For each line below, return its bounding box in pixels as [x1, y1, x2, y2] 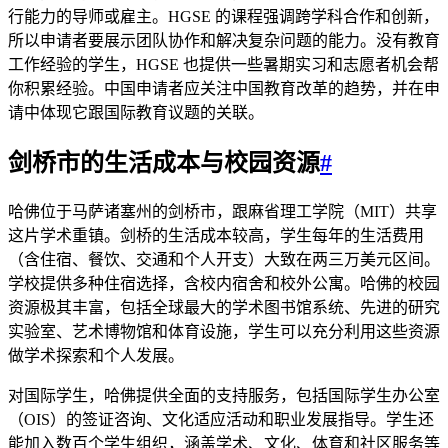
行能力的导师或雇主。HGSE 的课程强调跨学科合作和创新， [8, 8, 439, 26]
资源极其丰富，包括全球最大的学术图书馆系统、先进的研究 [8, 298, 440, 316]
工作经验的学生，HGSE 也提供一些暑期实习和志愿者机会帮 [8, 56, 439, 74]
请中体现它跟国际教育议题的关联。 [8, 104, 264, 122]
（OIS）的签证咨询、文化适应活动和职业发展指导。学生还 [8, 410, 434, 428]
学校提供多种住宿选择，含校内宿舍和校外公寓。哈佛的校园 [8, 274, 440, 292]
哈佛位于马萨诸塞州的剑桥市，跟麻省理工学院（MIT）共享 [8, 202, 437, 220]
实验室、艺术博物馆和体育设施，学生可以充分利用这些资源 [8, 322, 440, 340]
